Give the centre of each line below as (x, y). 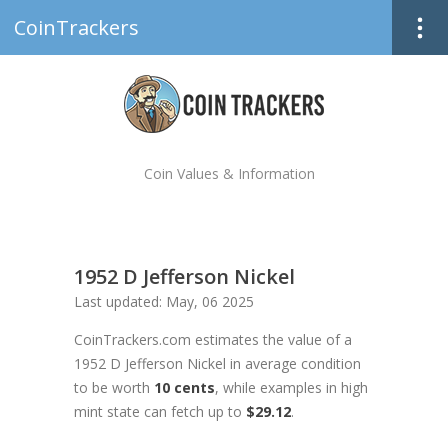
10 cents (184, 387)
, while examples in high (291, 387)
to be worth (114, 387)
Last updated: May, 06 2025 (164, 301)
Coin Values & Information (229, 173)
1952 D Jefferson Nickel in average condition (217, 363)
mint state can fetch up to (160, 411)
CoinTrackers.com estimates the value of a (213, 339)
